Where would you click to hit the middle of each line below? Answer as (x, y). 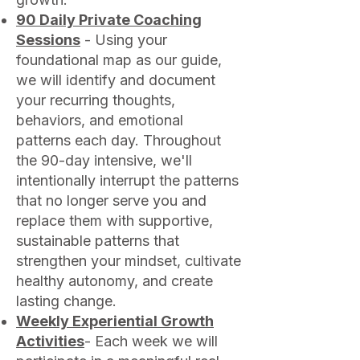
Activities (50, 341)
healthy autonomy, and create (115, 281)
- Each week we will (151, 341)
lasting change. (66, 301)
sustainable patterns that (98, 241)
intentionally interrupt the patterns (127, 180)
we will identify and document (116, 80)
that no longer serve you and (111, 200)
